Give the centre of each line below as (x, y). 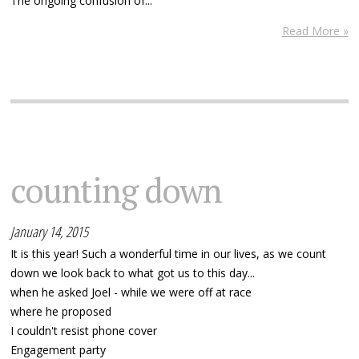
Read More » (315, 31)
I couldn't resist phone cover (84, 331)
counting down (117, 190)
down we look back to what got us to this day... (133, 273)
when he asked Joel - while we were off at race (131, 292)
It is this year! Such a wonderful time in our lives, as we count (169, 254)
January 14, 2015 (50, 232)
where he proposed (61, 312)
